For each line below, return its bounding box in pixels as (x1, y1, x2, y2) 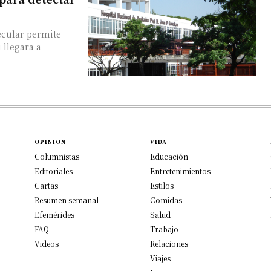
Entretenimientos (150, 165, 211, 176)
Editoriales (34, 165, 73, 176)
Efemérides (34, 209, 75, 220)
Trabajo (150, 223, 178, 234)
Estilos (150, 180, 174, 191)
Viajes (150, 252, 171, 263)
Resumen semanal (34, 194, 99, 205)
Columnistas (34, 151, 80, 162)
